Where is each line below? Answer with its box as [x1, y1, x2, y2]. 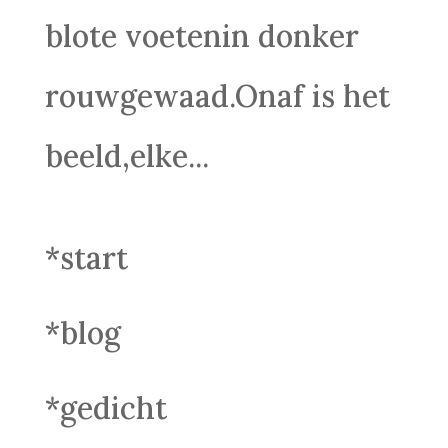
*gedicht [44, 389, 167, 427]
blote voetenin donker [44, 17, 359, 55]
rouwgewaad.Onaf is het [44, 77, 390, 115]
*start [44, 239, 128, 277]
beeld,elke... [44, 137, 209, 175]
